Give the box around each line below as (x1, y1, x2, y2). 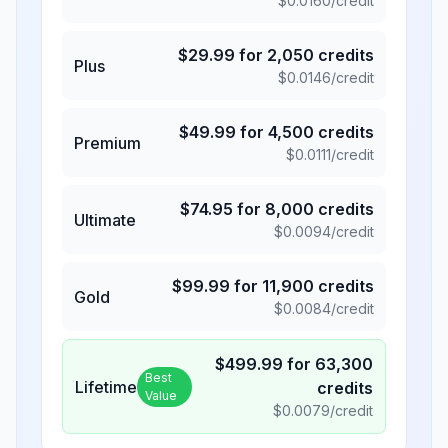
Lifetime (75, 376, 137, 397)
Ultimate (74, 209, 136, 230)
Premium (74, 132, 141, 153)
